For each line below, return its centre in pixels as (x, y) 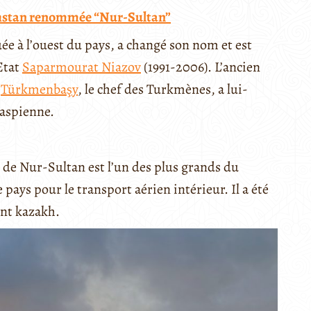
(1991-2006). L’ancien (201, 67)
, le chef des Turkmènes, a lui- (163, 90)
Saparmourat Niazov (82, 67)
